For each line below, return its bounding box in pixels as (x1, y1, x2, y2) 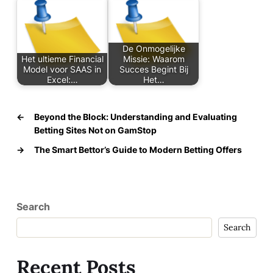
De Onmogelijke (122, 43, 185, 54)
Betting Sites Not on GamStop (34, 125, 157, 135)
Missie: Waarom (122, 54, 185, 64)
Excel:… (46, 74, 78, 85)
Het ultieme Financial (21, 54, 104, 64)
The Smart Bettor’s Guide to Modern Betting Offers (34, 144, 242, 155)
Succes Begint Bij (119, 64, 188, 74)
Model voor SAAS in (23, 64, 101, 74)
